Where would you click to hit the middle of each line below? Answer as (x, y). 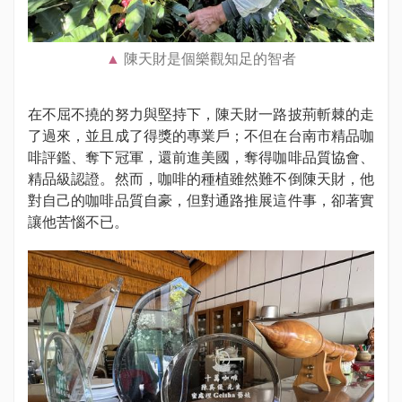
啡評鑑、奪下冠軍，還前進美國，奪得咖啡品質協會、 (201, 157)
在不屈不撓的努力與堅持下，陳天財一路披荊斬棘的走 (201, 114)
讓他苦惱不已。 (78, 222)
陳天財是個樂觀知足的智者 (210, 59)
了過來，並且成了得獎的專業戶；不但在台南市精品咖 (201, 136)
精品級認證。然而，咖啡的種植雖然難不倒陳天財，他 (201, 179)
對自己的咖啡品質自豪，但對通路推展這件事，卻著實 (201, 201)
